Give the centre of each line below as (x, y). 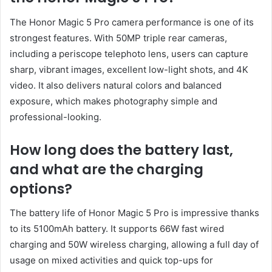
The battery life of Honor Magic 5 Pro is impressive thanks (134, 213)
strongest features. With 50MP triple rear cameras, (118, 38)
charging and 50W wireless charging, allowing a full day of (134, 245)
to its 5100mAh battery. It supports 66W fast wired (117, 229)
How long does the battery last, (121, 150)
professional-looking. (56, 117)
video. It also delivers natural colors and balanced (116, 85)
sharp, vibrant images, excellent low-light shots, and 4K (129, 69)
